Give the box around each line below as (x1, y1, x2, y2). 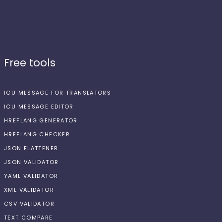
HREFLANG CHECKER (4, 130, 70, 138)
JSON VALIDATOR (4, 158, 59, 166)
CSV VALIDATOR (4, 200, 55, 208)
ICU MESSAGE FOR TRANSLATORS (4, 89, 111, 97)
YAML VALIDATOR (4, 172, 58, 180)
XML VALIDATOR (4, 186, 54, 194)
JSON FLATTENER (4, 144, 58, 152)
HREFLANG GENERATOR (4, 116, 78, 124)
